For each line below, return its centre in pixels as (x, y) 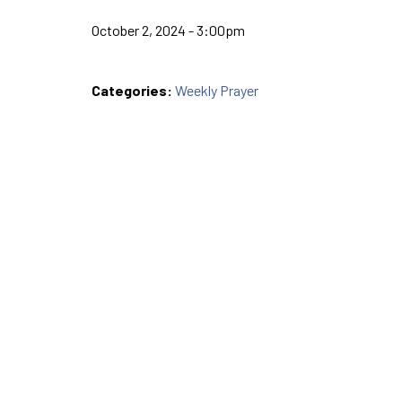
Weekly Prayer (217, 90)
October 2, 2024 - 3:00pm (168, 30)
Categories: (133, 90)
